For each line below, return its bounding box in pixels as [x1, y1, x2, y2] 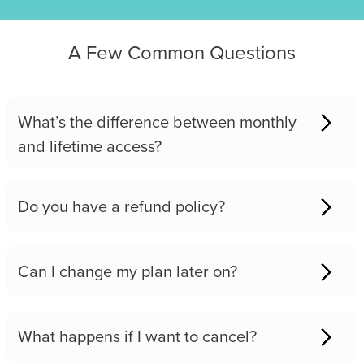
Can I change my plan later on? [18, 259, 237, 284]
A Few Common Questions [68, 38, 296, 67]
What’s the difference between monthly [18, 110, 297, 134]
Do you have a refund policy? [18, 194, 225, 219]
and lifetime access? [18, 134, 162, 158]
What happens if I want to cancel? [18, 324, 257, 349]
